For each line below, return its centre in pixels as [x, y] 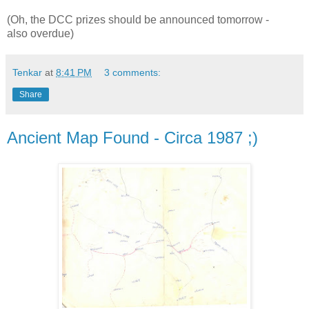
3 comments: [133, 72]
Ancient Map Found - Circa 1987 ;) [132, 137]
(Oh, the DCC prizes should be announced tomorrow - [138, 19]
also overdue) [40, 33]
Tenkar [27, 72]
